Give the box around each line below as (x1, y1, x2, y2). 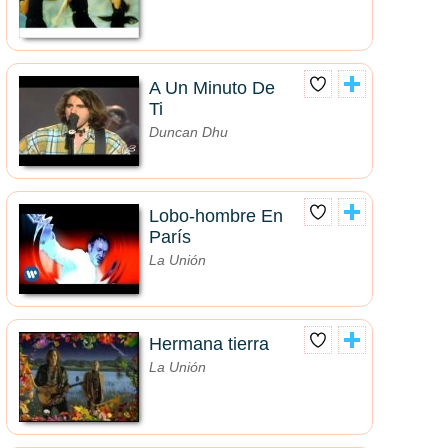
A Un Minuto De (149, 78, 275, 99)
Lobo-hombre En (149, 206, 283, 227)
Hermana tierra (149, 334, 269, 355)
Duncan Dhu (149, 124, 228, 141)
